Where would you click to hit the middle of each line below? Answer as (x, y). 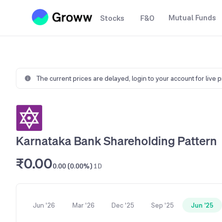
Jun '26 (44, 205)
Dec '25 (123, 205)
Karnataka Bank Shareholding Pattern (116, 141)
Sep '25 (163, 205)
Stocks (112, 18)
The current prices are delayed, (84, 78)
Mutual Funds (192, 18)
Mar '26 (83, 205)
